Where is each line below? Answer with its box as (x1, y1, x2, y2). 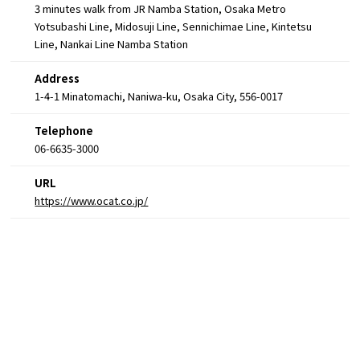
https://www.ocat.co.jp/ (35, 193, 149, 209)
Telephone (35, 123, 94, 139)
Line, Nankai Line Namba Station (35, 36, 189, 52)
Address (35, 71, 80, 87)
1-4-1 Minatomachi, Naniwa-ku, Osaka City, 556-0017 (35, 88, 284, 104)
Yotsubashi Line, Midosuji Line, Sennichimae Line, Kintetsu (35, 18, 313, 35)
